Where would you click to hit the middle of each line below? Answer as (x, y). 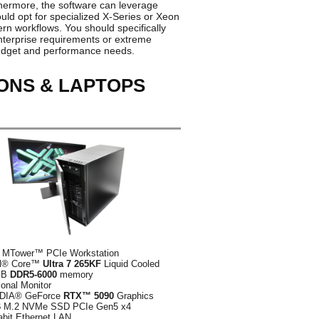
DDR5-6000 (33, 274)
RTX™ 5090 (89, 296)
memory (75, 274)
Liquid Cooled (130, 264)
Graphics (134, 296)
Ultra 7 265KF (72, 264)
